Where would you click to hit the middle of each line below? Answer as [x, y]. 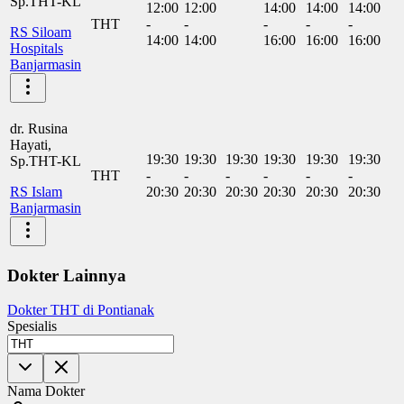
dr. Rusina [39, 128]
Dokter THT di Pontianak [81, 310]
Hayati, [31, 144]
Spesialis [32, 326]
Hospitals [37, 48]
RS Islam [36, 191]
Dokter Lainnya [67, 275]
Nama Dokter [46, 391]
